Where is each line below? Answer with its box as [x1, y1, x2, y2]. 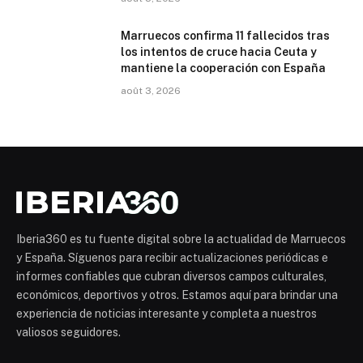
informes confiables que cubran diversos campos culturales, [16, 269, 327, 283]
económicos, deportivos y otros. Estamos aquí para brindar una [16, 288, 338, 301]
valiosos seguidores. [16, 325, 121, 339]
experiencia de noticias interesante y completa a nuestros [16, 306, 317, 320]
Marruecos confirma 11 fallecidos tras [121, 28, 330, 42]
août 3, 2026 [121, 84, 181, 96]
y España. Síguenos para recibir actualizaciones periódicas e [16, 250, 328, 264]
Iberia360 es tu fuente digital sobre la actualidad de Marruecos [16, 232, 346, 246]
